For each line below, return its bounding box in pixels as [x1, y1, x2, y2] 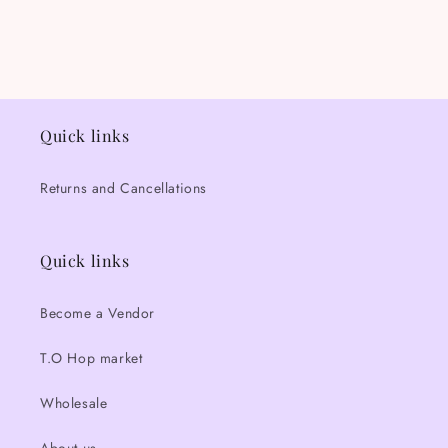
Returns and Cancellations [40, 178, 207, 199]
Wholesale [40, 393, 108, 414]
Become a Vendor [40, 303, 155, 324]
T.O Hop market [40, 348, 143, 369]
